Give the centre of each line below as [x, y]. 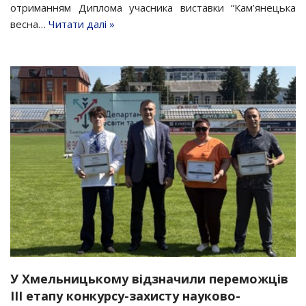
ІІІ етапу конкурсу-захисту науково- [125, 295]
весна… [29, 24]
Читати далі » [82, 24]
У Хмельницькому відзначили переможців [149, 278]
